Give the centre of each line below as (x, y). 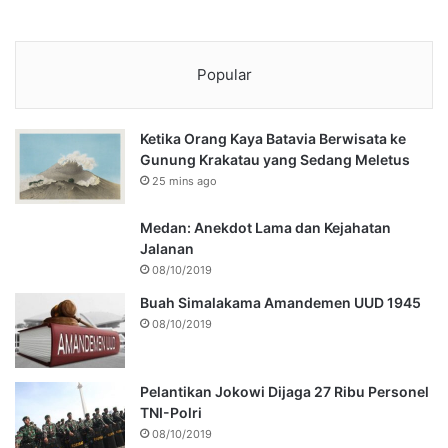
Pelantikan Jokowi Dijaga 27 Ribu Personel (284, 392)
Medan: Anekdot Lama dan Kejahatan (265, 228)
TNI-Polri (171, 413)
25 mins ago (184, 181)
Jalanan (167, 249)
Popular (224, 75)
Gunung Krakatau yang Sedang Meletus (275, 160)
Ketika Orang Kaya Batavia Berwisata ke (273, 139)
